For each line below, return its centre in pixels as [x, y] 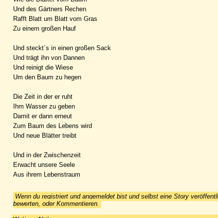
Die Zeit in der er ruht [43, 96]
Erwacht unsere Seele [44, 164]
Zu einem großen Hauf [45, 28]
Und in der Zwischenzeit [47, 155]
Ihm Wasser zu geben [44, 106]
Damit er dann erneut [43, 116]
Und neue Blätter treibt [45, 135]
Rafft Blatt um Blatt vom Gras [55, 18]
